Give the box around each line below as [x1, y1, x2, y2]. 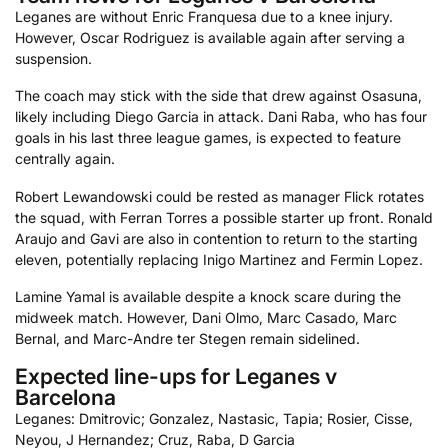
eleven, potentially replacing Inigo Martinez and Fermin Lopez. [15, 250, 423, 268]
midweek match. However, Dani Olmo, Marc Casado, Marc [15, 309, 397, 327]
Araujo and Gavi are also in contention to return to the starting [15, 229, 418, 247]
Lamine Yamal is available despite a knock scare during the [15, 288, 401, 306]
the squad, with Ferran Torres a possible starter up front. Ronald [15, 208, 433, 226]
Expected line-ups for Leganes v [15, 362, 337, 389]
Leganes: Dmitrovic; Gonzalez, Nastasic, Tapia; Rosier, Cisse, [15, 409, 413, 427]
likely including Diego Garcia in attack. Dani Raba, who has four [15, 108, 427, 126]
